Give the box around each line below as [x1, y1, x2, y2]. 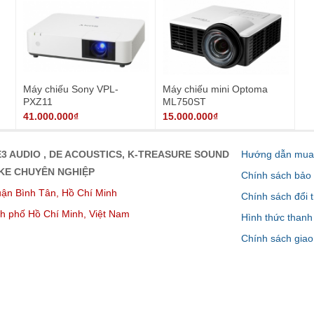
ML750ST [162, 95, 206, 107]
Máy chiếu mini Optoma [162, 83, 268, 95]
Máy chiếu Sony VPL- [22, 83, 118, 95]
